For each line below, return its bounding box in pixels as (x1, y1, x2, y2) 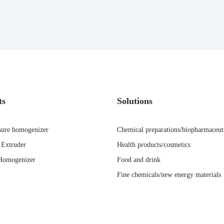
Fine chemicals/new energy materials (117, 171, 221, 178)
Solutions (117, 96, 152, 106)
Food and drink (117, 156, 160, 163)
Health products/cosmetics (117, 141, 190, 148)
